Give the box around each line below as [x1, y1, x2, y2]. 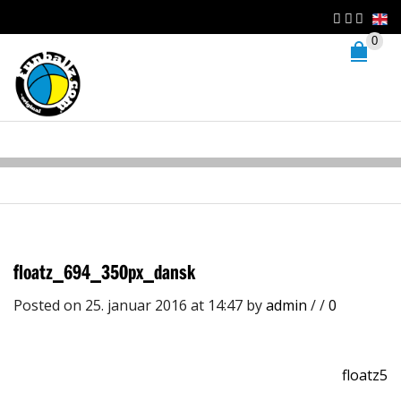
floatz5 [342, 365, 388, 385]
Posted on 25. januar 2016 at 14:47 [13, 295, 246, 315]
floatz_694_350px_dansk [13, 258, 195, 285]
